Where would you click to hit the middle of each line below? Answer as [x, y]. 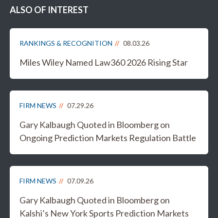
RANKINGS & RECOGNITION [66, 43]
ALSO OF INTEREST [49, 10]
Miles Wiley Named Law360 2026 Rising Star [104, 63]
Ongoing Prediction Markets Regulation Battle [108, 138]
